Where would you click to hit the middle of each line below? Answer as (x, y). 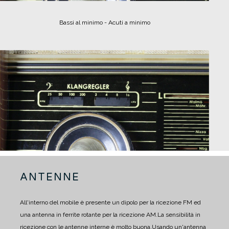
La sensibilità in (179, 214)
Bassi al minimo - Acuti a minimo (105, 23)
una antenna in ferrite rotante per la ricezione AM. (89, 214)
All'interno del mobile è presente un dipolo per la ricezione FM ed (110, 202)
